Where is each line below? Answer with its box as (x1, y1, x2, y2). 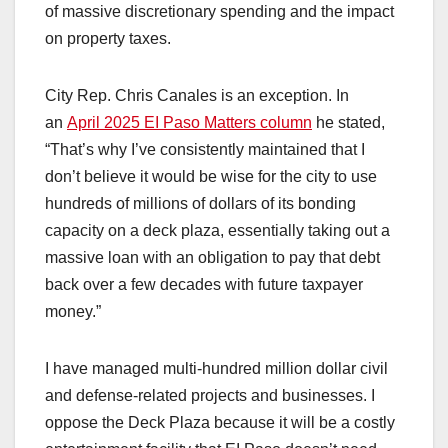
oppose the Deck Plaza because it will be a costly (45, 414, 395, 432)
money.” (45, 303, 101, 321)
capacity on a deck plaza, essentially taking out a (45, 222, 390, 240)
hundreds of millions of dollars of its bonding (45, 195, 356, 213)
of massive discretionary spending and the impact (45, 3, 394, 21)
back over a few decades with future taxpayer (45, 276, 363, 294)
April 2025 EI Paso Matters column (67, 114, 312, 132)
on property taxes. (45, 30, 171, 48)
